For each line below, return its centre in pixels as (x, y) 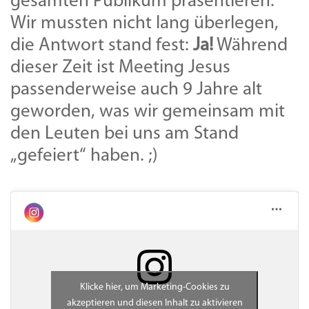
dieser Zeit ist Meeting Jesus (120, 68)
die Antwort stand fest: (102, 46)
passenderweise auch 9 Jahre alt (136, 90)
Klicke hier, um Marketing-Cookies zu (154, 287)
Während (250, 46)
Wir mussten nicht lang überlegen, (144, 24)
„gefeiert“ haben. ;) (84, 157)
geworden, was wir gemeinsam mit (148, 112)
